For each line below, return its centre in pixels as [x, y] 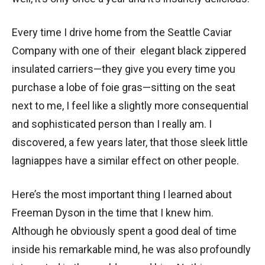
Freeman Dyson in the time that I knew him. [113, 213]
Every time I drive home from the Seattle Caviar [122, 33]
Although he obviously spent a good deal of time [124, 231]
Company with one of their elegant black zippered [129, 51]
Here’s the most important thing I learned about [122, 195]
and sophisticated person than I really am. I [112, 124]
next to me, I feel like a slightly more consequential [130, 106]
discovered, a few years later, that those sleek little [130, 143]
